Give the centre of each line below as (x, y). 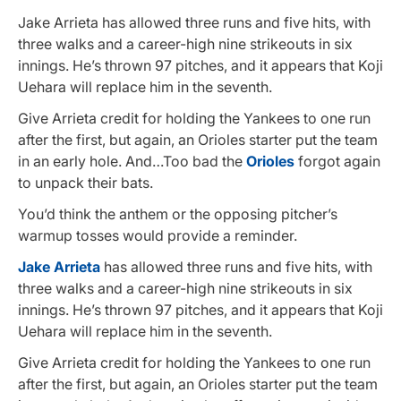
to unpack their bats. (85, 182)
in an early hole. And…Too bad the (132, 161)
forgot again (337, 161)
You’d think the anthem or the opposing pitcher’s (178, 214)
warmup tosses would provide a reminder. (158, 236)
